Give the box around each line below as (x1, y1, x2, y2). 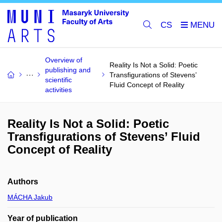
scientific (45, 76, 72, 84)
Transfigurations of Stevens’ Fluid (7, 130, 200, 143)
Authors (7, 177, 38, 186)
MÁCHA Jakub (7, 193, 53, 201)
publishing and (45, 66, 91, 74)
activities (45, 86, 72, 94)
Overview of (45, 56, 82, 64)
